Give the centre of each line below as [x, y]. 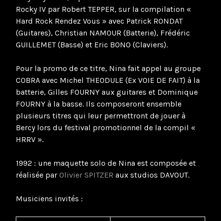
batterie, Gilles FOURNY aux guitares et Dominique [107, 92]
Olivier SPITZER [86, 175]
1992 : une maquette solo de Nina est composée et [106, 163]
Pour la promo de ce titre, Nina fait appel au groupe [108, 68]
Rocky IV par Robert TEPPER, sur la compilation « [103, 9]
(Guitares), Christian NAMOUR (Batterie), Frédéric [103, 33]
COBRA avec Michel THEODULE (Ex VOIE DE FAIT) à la [108, 80]
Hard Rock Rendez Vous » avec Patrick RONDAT [99, 21]
